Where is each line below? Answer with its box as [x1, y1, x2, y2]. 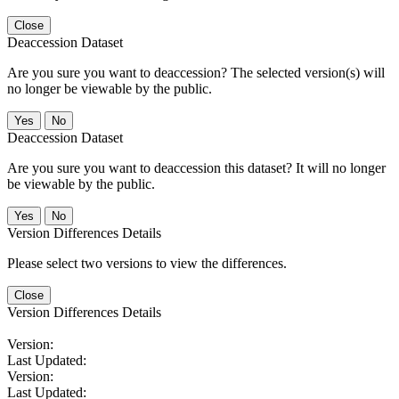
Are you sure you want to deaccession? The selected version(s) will [7, 64, 385, 80]
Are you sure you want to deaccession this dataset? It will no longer [7, 159, 386, 175]
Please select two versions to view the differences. [7, 255, 287, 271]
